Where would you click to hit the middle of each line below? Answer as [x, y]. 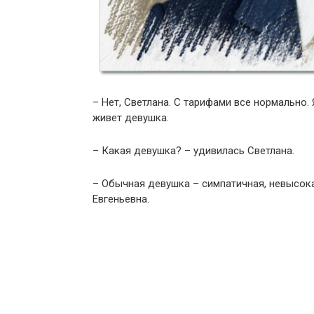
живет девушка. [131, 118]
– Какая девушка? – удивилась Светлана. [193, 151]
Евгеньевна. [121, 199]
